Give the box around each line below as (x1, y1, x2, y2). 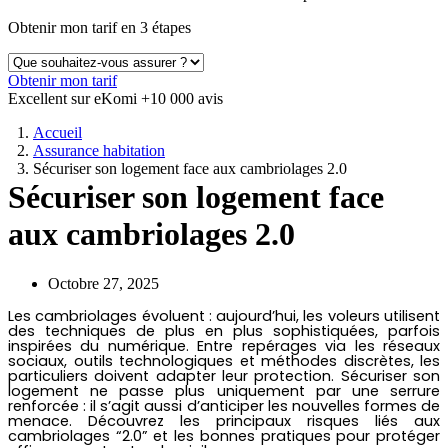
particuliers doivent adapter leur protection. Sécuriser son (8, 365, 440, 386)
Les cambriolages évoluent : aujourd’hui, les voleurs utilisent (8, 305, 440, 326)
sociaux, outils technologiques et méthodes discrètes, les (8, 350, 440, 371)
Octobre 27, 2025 (48, 274, 159, 292)
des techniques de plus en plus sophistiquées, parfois (8, 320, 440, 341)
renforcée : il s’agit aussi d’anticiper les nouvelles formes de (8, 395, 440, 416)
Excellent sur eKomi (8, 90, 141, 107)
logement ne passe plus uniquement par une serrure (8, 380, 440, 401)
